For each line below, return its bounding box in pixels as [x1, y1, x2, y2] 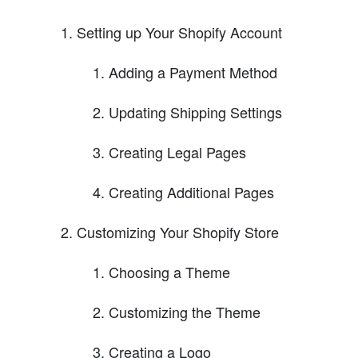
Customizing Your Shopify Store [77, 221, 279, 242]
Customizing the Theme [109, 300, 261, 322]
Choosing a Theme [109, 261, 230, 282]
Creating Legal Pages [109, 141, 246, 162]
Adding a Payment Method [109, 61, 277, 82]
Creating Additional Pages [109, 181, 274, 202]
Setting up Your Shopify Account [77, 21, 282, 42]
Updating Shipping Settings [109, 101, 282, 122]
